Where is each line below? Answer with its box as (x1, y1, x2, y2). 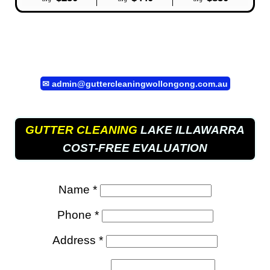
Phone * (57, 208, 99, 221)
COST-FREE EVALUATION (62, 141, 207, 154)
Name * (58, 183, 97, 196)
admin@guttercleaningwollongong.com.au (52, 78, 228, 89)
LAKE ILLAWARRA (137, 123, 245, 136)
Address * (52, 233, 103, 246)
